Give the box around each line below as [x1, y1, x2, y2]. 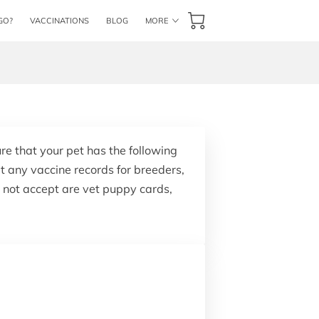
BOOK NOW [133, 26, 179, 36]
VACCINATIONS [29, 16, 89, 26]
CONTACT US [65, 26, 116, 36]
